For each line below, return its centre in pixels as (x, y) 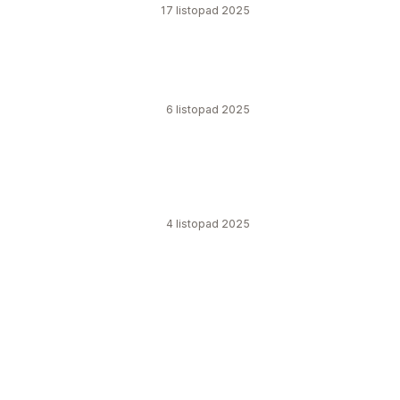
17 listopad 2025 (205, 10)
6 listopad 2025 (208, 109)
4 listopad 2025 (208, 224)
